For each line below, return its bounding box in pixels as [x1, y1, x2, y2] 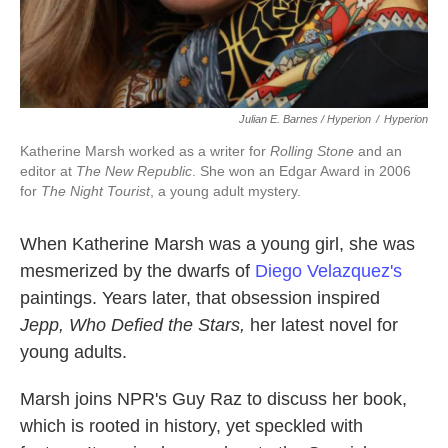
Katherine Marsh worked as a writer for [20, 143, 266, 159]
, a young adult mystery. [150, 183, 301, 199]
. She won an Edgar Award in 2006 [192, 163, 411, 179]
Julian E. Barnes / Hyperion [239, 113, 371, 125]
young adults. [20, 342, 127, 362]
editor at [20, 163, 76, 179]
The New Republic [76, 163, 192, 179]
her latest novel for [245, 315, 398, 335]
